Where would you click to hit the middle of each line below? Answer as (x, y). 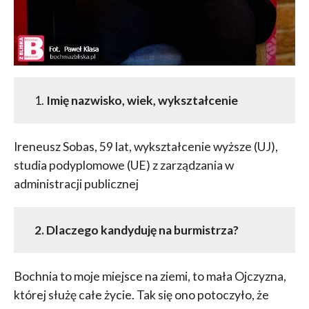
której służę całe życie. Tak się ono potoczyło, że (141, 295)
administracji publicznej (76, 183)
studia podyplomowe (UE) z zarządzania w (123, 165)
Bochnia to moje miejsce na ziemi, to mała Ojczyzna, (150, 276)
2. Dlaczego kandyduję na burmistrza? (136, 230)
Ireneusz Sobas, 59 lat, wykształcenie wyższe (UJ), (146, 146)
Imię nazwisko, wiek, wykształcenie (142, 100)
